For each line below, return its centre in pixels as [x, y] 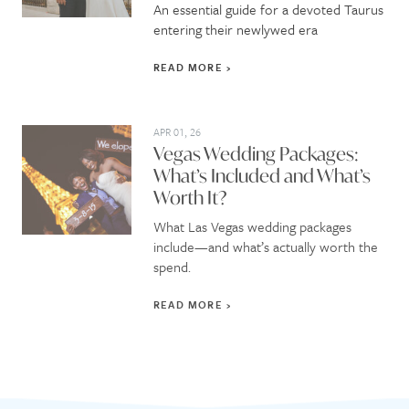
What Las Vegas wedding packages [252, 226]
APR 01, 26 [177, 131]
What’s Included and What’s [262, 175]
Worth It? [190, 197]
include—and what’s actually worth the [266, 246]
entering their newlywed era [236, 29]
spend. [172, 266]
